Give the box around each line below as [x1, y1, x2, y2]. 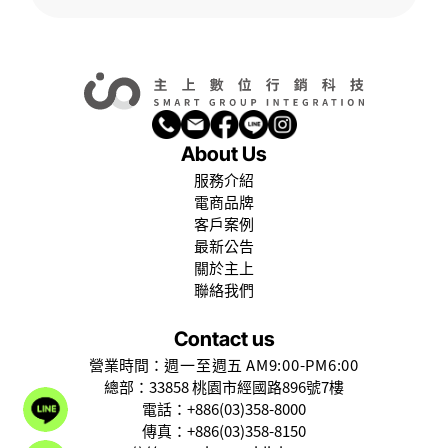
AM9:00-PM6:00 [246, 354, 359, 375]
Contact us [173, 327, 275, 351]
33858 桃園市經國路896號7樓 [149, 376, 344, 397]
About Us [181, 142, 267, 166]
